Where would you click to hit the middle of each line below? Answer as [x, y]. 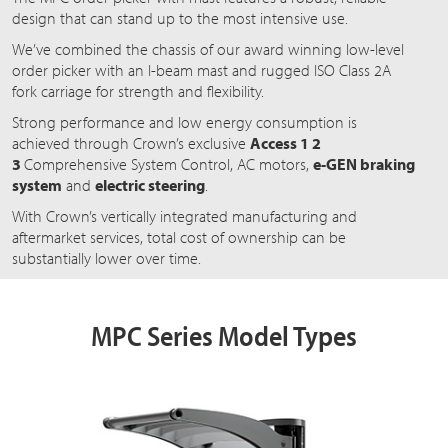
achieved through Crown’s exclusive [131, 142]
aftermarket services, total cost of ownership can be [179, 236]
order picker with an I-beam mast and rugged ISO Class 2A [201, 69]
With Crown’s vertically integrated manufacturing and [184, 215]
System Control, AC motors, [220, 163]
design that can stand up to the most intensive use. [182, 17]
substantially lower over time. [106, 257]
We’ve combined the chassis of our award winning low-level [208, 48]
